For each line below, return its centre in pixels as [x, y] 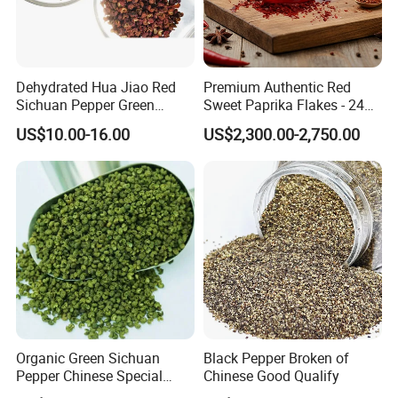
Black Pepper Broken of [276, 358]
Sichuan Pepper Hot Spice [98, 122]
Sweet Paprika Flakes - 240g [291, 104]
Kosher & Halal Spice [268, 122]
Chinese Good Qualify [271, 375]
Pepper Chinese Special [90, 375]
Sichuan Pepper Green [86, 104]
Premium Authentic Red [277, 87]
